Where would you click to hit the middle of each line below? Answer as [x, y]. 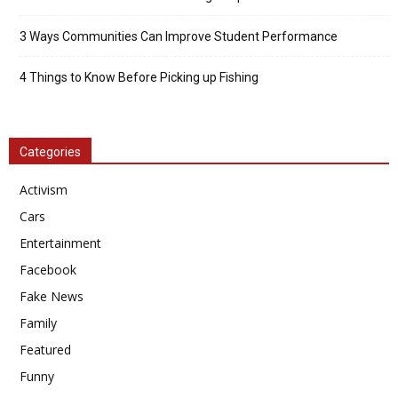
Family [38, 323]
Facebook [48, 270]
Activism [44, 190]
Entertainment [60, 243]
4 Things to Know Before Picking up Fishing [139, 77]
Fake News [52, 296]
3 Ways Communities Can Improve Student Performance [179, 36]
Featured [45, 350]
